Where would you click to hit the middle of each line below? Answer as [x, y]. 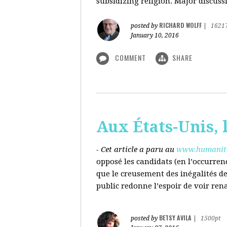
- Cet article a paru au [135, 149]
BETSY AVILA [175, 218]
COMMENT [130, 58]
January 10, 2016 [155, 35]
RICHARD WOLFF [180, 25]
